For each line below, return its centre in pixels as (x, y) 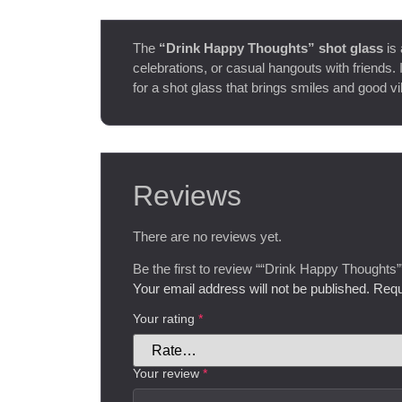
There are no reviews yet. (207, 236)
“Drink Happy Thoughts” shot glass (271, 48)
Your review (168, 374)
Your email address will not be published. (251, 289)
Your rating (166, 319)
